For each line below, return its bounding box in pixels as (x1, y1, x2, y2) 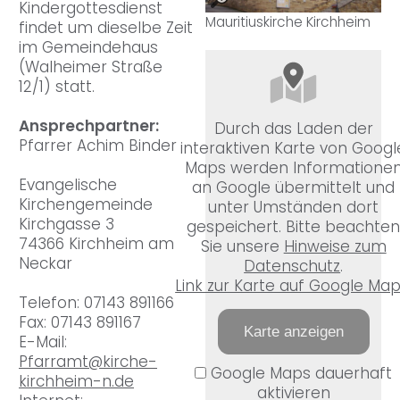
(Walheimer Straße (19, 56, 162, 79)
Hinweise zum (283, 235, 387, 257)
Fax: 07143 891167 (19, 312, 141, 334)
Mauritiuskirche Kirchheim (205, 12, 371, 31)
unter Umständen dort (208, 196, 379, 218)
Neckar (19, 253, 72, 275)
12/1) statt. (19, 76, 95, 98)
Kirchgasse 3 (19, 213, 114, 236)
